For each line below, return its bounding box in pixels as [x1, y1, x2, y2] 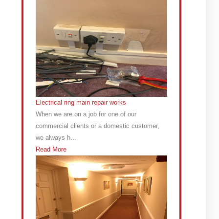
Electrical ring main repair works [36, 98, 127, 106]
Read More [36, 145, 67, 153]
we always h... [36, 133, 77, 141]
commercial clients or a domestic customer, [36, 122, 160, 130]
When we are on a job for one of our [36, 110, 137, 118]
